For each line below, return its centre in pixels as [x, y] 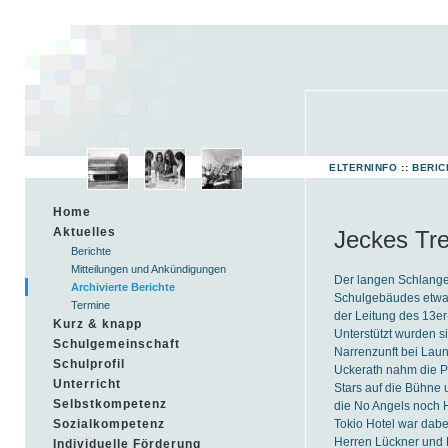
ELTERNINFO [363, 167]
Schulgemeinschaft [116, 344]
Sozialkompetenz [109, 424]
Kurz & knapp [97, 324]
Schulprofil [89, 364]
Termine [91, 305]
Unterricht [87, 384]
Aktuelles [84, 232]
